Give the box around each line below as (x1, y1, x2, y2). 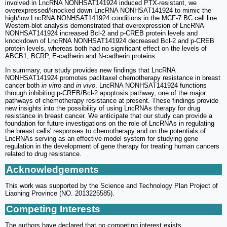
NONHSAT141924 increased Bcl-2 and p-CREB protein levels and (5, 29, 198, 37)
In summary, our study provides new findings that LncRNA (5, 66, 175, 74)
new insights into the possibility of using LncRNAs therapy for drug (5, 104, 200, 112)
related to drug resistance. (5, 149, 82, 158)
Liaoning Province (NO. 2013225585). (5, 189, 115, 197)
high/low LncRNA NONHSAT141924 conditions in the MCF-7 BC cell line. (5, 14, 219, 22)
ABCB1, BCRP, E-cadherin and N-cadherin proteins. (5, 52, 157, 60)
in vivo (76, 81, 95, 89)
